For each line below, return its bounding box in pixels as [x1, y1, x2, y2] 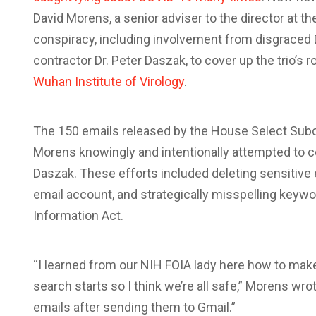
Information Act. [33, 208, 123, 223]
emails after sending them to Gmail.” [33, 300, 236, 315]
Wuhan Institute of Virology [33, 74, 184, 89]
